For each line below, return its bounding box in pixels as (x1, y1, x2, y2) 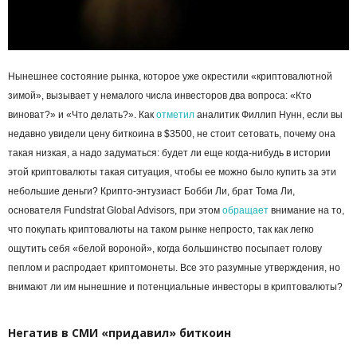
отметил (156, 109, 194, 121)
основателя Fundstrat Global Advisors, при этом (8, 205, 222, 217)
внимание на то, (269, 205, 344, 217)
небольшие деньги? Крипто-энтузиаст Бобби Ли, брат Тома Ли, (8, 186, 295, 198)
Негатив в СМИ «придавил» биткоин (8, 325, 231, 341)
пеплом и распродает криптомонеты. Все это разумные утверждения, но (8, 262, 340, 274)
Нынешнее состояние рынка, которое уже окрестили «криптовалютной (8, 71, 332, 83)
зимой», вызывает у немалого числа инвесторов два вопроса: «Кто (8, 90, 312, 102)
